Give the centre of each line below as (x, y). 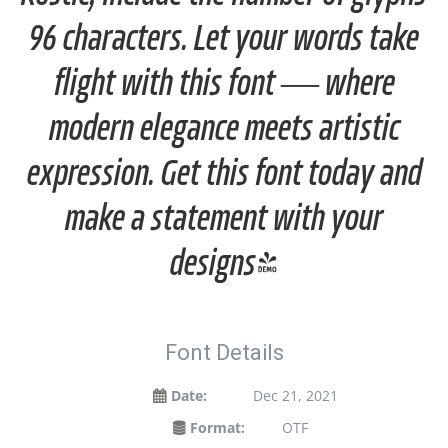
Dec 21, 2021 (295, 395)
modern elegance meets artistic (224, 130)
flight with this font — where (224, 85)
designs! (224, 265)
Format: (217, 427)
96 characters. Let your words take (224, 40)
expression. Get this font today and (224, 175)
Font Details (224, 352)
